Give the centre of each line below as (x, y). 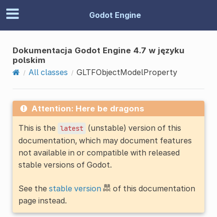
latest (71, 128)
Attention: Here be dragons (88, 108)
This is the (38, 128)
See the (33, 188)
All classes (48, 72)
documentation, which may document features (105, 140)
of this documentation (153, 188)
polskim (29, 60)
